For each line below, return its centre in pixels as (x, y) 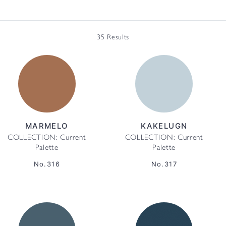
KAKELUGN (164, 126)
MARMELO (47, 126)
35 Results (113, 38)
